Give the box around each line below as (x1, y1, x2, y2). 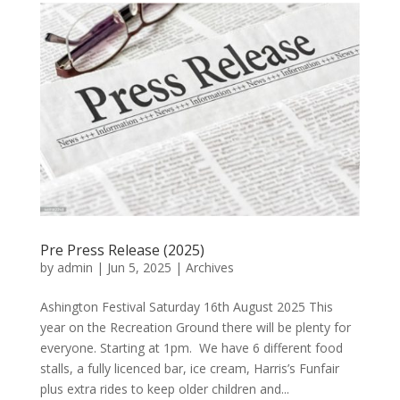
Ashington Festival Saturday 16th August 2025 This (39, 297, 333, 315)
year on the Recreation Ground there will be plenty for (39, 318, 351, 336)
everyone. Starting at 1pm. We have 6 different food (39, 338, 343, 356)
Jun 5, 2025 (106, 258, 171, 276)
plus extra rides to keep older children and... (39, 379, 289, 397)
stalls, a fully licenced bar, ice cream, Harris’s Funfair (39, 359, 339, 377)
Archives (185, 258, 234, 276)
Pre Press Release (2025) (39, 239, 204, 260)
